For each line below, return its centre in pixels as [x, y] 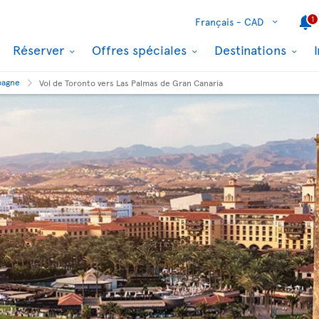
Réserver [40, 49]
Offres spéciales [141, 49]
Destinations [252, 49]
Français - [218, 21]
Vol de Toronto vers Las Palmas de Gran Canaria [131, 83]
